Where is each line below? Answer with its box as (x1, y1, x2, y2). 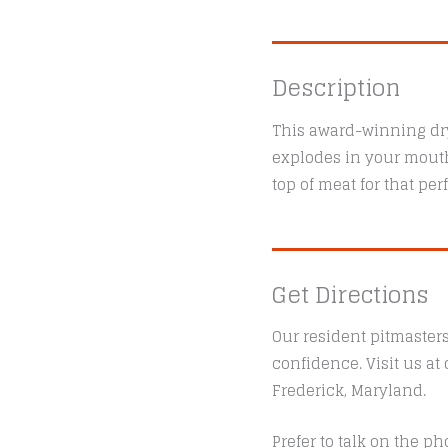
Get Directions (272, 273, 429, 315)
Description (272, 66, 400, 108)
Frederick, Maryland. (272, 377, 426, 405)
